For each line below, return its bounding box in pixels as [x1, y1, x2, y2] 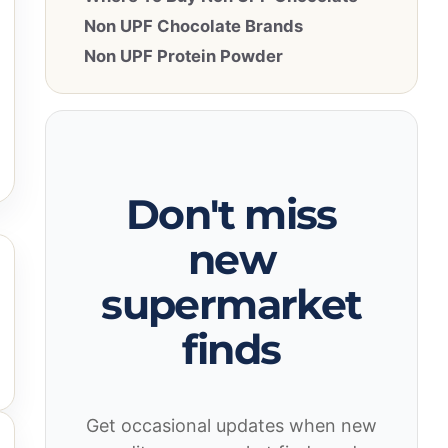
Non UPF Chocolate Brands [83, 15, 303, 36]
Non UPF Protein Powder [83, 45, 283, 66]
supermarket [101, 279, 362, 329]
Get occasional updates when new [85, 415, 377, 437]
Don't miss [125, 189, 337, 239]
